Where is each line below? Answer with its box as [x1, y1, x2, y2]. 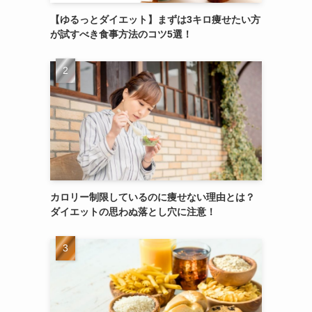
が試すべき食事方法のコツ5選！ [50, 28, 192, 40]
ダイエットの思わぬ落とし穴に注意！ [50, 205, 216, 217]
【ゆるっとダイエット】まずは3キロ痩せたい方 [50, 13, 260, 25]
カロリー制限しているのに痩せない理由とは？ [50, 191, 255, 203]
